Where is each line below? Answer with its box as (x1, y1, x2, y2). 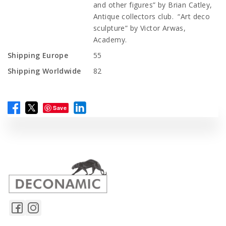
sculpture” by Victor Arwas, (93, 23, 186, 33)
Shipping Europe (8, 50, 69, 60)
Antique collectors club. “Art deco (93, 12, 210, 21)
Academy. (93, 35, 127, 44)
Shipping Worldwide (8, 66, 81, 76)
